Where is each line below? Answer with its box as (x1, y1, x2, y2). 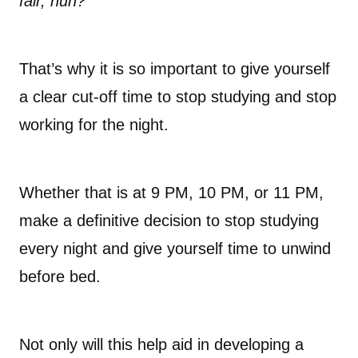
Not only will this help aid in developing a (19, 336, 304, 354)
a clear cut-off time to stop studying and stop (19, 88, 336, 106)
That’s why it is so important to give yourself (19, 60, 330, 78)
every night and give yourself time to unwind (19, 240, 331, 258)
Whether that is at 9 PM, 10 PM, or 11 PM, (19, 184, 324, 202)
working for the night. (19, 116, 169, 134)
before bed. (19, 268, 101, 286)
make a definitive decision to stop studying (19, 212, 319, 230)
